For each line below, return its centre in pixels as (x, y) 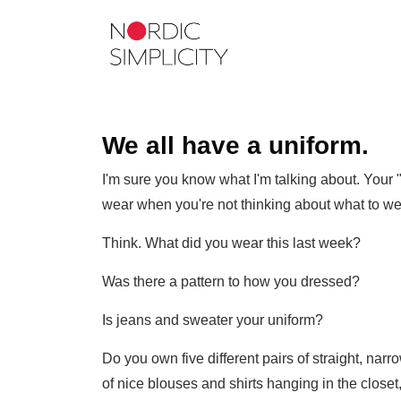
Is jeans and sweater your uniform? (213, 320)
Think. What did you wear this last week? (231, 243)
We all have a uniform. (235, 145)
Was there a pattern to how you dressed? (231, 281)
